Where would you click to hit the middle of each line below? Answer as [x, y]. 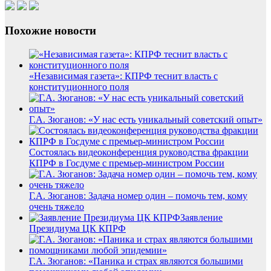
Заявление [201, 217]
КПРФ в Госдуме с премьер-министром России [127, 163]
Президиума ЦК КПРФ [77, 228]
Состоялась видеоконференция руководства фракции [139, 152]
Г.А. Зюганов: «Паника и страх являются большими [136, 261]
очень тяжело [57, 206]
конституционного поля [79, 87]
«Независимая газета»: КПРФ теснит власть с [123, 76]
